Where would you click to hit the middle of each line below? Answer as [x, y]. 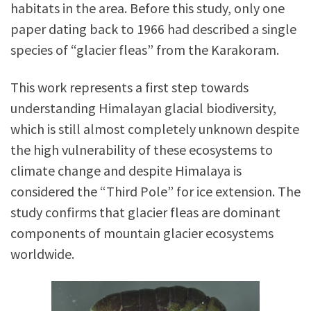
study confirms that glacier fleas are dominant [145, 212]
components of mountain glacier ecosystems [142, 233]
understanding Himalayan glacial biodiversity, [143, 108]
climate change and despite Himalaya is [126, 170]
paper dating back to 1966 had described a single [153, 29]
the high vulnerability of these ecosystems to [142, 150]
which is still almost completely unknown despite [155, 129]
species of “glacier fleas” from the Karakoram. [145, 50]
